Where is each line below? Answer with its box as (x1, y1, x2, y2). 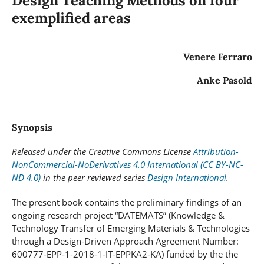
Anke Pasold (197, 74, 253, 87)
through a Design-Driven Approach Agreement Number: (11, 235, 239, 247)
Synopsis (11, 121, 52, 134)
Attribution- (193, 146, 239, 158)
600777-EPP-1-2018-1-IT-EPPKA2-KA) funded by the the (11, 248, 238, 260)
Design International (147, 171, 226, 184)
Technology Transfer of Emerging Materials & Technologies (11, 222, 250, 235)
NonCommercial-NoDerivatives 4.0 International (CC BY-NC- (11, 159, 243, 171)
